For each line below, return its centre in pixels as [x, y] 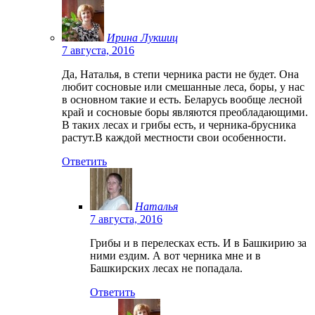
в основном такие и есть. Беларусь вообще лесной [182, 99]
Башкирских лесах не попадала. [166, 268]
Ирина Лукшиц [142, 37]
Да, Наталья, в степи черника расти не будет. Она [180, 74]
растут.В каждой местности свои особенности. [174, 137]
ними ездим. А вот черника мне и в [175, 255]
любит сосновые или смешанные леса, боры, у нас [183, 86]
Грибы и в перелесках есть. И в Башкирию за [198, 243]
